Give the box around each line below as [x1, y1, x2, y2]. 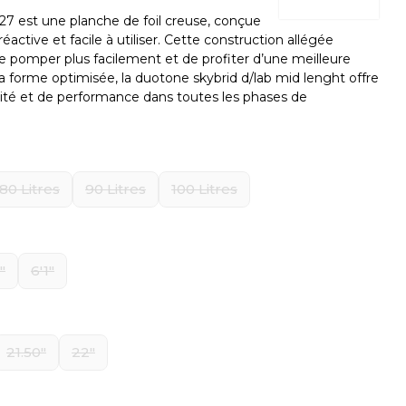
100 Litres [171, 180, 237, 198]
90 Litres [85, 180, 146, 198]
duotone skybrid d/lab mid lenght [135, 70, 345, 87]
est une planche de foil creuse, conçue [14, 13, 261, 30]
